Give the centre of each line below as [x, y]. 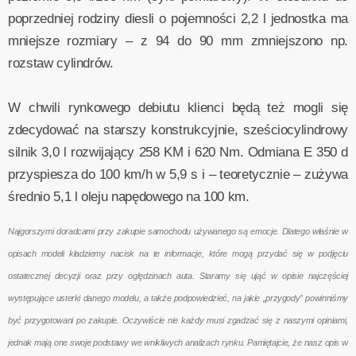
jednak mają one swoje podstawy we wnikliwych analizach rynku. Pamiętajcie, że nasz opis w [178, 343]
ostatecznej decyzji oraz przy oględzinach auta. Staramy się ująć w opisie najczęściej [178, 276]
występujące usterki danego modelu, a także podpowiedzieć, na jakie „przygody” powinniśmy [178, 298]
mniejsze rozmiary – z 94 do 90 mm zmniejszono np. [178, 41]
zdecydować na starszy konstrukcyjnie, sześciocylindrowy [178, 130]
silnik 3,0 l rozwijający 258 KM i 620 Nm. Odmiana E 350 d [178, 153]
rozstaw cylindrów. [61, 64]
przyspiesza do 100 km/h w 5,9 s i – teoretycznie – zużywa [178, 175]
